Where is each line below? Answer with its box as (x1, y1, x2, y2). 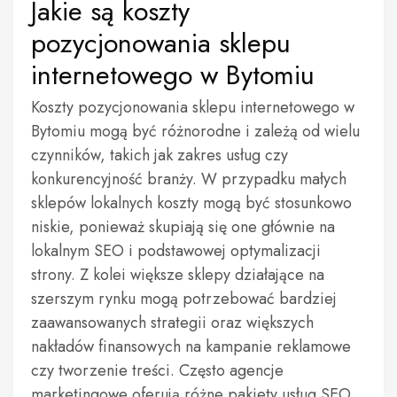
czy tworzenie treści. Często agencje (31, 359, 284, 382)
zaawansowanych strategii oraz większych (31, 311, 314, 334)
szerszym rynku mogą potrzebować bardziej (31, 287, 337, 310)
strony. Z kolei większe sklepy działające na (31, 263, 324, 286)
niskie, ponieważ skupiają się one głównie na (31, 215, 335, 238)
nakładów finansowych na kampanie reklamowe (31, 335, 351, 358)
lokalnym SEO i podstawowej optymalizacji (31, 239, 321, 262)
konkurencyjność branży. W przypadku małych (31, 167, 346, 191)
